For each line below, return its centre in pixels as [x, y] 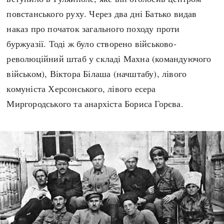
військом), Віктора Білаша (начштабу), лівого [97, 73]
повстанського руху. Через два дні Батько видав [102, 13]
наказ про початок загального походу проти [93, 28]
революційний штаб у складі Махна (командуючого [109, 58]
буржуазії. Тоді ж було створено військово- [91, 43]
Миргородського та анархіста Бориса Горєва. [95, 103]
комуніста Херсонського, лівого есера [81, 88]
